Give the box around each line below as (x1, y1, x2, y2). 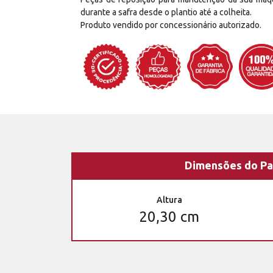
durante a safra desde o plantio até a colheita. (80, 7, 252, 17)
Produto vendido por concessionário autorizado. (80, 19, 261, 30)
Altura (156, 194, 182, 205)
